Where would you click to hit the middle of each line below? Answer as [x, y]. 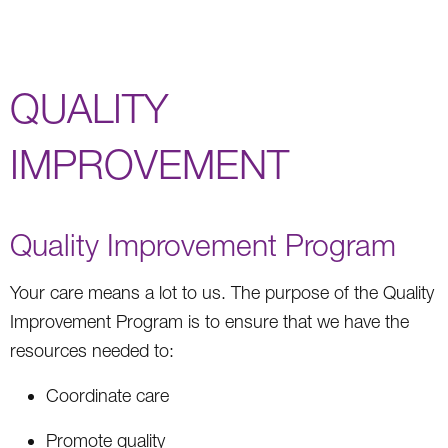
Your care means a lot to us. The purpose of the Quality [222, 292]
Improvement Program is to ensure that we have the [209, 321]
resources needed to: [92, 350]
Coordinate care [107, 395]
